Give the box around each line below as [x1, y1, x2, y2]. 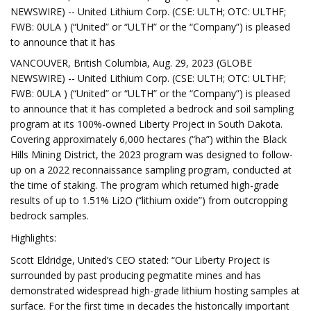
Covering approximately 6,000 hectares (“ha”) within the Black [10, 133, 287, 146]
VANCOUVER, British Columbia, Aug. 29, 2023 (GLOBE [10, 56, 252, 69]
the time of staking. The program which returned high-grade [10, 178, 279, 192]
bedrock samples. [10, 209, 89, 222]
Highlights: [10, 231, 56, 244]
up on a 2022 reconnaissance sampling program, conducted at [10, 163, 292, 176]
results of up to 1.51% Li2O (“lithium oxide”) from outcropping [10, 194, 287, 207]
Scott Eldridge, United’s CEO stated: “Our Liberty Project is [10, 253, 270, 267]
